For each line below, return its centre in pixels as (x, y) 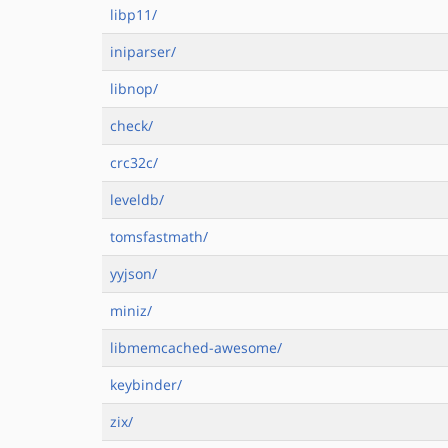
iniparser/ (143, 51)
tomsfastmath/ (159, 236)
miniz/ (131, 310)
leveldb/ (137, 199)
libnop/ (134, 88)
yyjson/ (133, 273)
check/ (131, 125)
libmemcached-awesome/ (196, 347)
